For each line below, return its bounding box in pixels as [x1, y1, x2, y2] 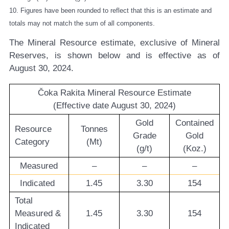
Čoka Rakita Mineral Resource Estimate [38, 88, 191, 98]
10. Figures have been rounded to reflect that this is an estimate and [9, 6, 212, 14]
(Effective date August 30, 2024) [53, 101, 176, 111]
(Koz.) [182, 144, 207, 154]
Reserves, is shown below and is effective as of [9, 51, 220, 61]
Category [15, 137, 50, 147]
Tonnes [80, 124, 108, 134]
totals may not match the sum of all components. [9, 19, 155, 27]
